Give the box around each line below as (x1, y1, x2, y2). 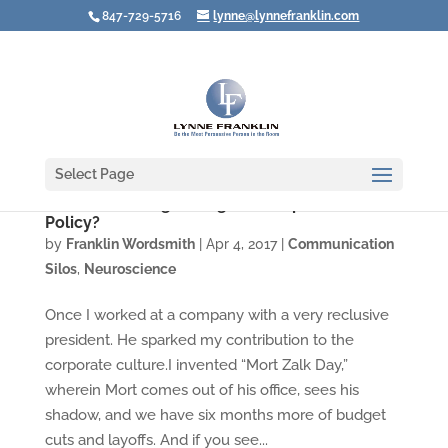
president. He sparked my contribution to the (44, 331, 354, 349)
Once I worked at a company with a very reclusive (44, 306, 389, 324)
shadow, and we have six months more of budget (44, 406, 386, 424)
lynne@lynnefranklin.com (213, 9, 360, 23)
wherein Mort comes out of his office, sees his (44, 381, 359, 399)
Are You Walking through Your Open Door (44, 194, 363, 213)
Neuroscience (83, 261, 176, 277)
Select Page (54, 166, 134, 182)
